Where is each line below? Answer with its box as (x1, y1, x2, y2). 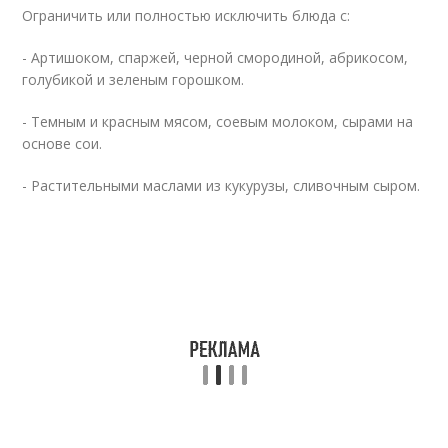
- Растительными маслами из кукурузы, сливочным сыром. (22, 176, 421, 195)
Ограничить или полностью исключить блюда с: (22, 6, 351, 25)
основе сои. (22, 134, 103, 153)
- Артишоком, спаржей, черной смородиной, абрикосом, (22, 48, 409, 67)
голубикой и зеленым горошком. (22, 70, 245, 89)
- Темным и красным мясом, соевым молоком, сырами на (22, 112, 414, 131)
